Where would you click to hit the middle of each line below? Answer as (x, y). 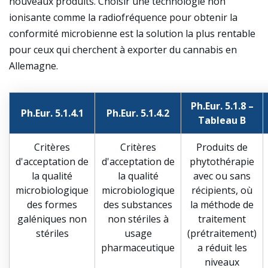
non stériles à (138, 219)
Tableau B (222, 120)
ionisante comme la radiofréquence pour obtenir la (123, 17)
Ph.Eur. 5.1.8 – (222, 106)
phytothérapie (222, 162)
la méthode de (222, 205)
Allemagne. (33, 66)
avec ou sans (222, 176)
